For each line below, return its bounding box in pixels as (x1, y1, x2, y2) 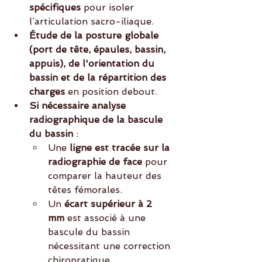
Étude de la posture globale (29, 30, 161, 42)
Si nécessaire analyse (29, 100, 129, 112)
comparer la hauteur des (48, 170, 164, 182)
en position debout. (65, 86, 157, 98)
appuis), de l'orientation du (29, 58, 157, 70)
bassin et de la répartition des (29, 72, 169, 84)
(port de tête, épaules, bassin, (29, 44, 168, 56)
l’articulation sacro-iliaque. (29, 16, 154, 27)
